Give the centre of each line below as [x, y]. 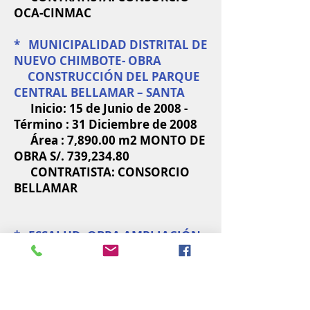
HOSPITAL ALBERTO [81, 283]
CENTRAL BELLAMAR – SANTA [99, 92]
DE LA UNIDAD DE [66, 252]
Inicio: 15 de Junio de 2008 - [101, 108]
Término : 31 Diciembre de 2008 [106, 124]
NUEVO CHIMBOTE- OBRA [88, 61]
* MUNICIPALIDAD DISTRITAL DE [111, 45]
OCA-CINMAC [53, 13]
